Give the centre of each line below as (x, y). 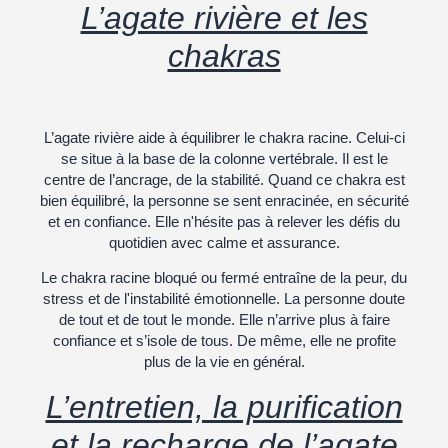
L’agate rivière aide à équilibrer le (149, 137)
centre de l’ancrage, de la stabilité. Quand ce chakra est (224, 179)
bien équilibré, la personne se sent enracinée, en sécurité (224, 200)
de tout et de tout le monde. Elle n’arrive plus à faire (224, 319)
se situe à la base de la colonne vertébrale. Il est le (224, 158)
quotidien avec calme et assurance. (224, 242)
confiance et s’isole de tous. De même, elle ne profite (224, 340)
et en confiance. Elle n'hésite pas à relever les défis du (224, 221)
